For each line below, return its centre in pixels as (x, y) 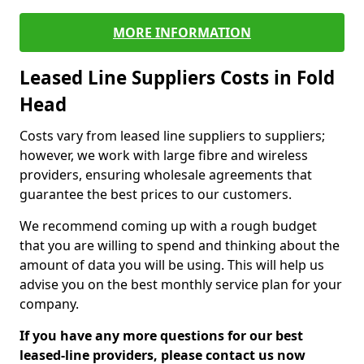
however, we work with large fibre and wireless (164, 155)
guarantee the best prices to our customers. (156, 194)
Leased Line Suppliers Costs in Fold (177, 78)
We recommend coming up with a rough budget (168, 226)
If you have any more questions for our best (161, 336)
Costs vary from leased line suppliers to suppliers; (172, 136)
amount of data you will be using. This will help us (172, 265)
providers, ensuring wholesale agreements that (166, 175)
